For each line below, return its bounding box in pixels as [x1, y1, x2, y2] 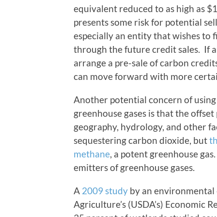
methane [74, 148, 110, 160]
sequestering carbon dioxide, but [74, 135, 209, 146]
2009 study [82, 185, 128, 197]
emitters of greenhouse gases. [74, 162, 195, 173]
